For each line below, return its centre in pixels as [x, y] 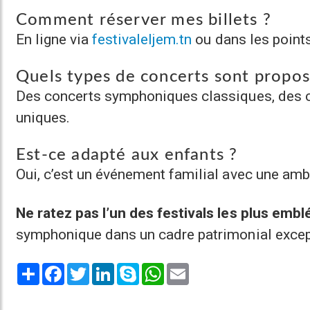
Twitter [106, 268]
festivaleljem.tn [142, 39]
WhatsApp [188, 268]
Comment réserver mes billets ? [144, 20]
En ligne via [54, 39]
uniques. [43, 117]
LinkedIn [133, 268]
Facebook [87, 268]
